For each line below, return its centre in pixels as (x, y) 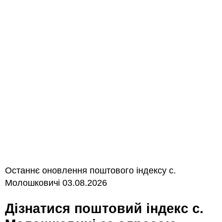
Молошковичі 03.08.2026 (56, 183)
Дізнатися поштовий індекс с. (10, 208)
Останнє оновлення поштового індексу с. (90, 171)
